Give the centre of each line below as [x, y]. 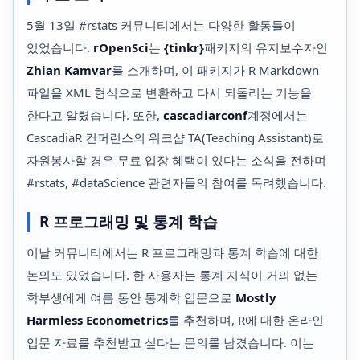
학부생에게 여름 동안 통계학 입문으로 [131, 297]
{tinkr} [184, 48]
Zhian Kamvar [69, 70]
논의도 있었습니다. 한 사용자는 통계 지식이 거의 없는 [172, 274]
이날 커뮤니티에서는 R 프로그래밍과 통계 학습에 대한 [172, 252]
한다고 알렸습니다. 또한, [95, 115]
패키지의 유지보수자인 [266, 48]
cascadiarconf [205, 115]
